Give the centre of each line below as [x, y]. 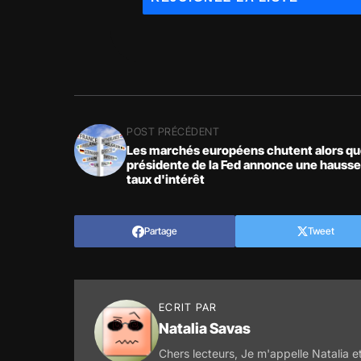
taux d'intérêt [166, 179]
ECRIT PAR [188, 307]
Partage [161, 231]
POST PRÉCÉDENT [173, 131]
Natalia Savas [205, 328]
